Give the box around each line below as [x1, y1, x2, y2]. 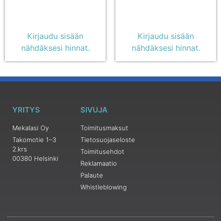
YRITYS [12, 105, 40, 115]
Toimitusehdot [80, 147, 124, 156]
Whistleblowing [80, 183, 127, 191]
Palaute [80, 171, 103, 180]
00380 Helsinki [12, 154, 58, 163]
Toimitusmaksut [80, 124, 128, 132]
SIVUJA [80, 105, 108, 115]
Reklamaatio [80, 159, 117, 168]
